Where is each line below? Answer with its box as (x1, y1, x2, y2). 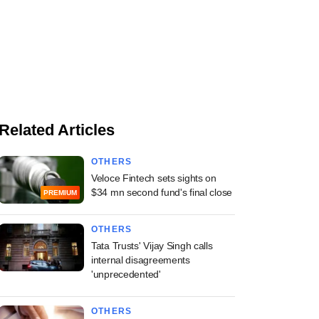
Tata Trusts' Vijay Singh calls (91, 240, 213, 251)
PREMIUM (43, 189, 77, 197)
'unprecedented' (91, 268, 161, 280)
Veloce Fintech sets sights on (91, 172, 216, 184)
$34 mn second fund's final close (91, 187, 233, 198)
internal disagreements (91, 254, 190, 266)
